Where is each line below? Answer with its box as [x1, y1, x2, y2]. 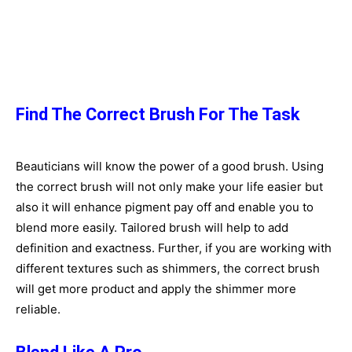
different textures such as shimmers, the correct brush [16, 261, 320, 276]
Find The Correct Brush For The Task [16, 104, 300, 124]
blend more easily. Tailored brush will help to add [16, 220, 288, 235]
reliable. [16, 302, 60, 317]
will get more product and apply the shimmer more [16, 281, 296, 296]
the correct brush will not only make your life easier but [16, 179, 323, 194]
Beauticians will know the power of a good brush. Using [16, 159, 324, 174]
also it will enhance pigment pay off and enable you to [16, 200, 313, 214]
